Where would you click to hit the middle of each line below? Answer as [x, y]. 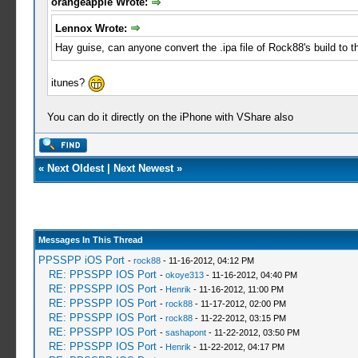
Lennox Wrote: [92, 28]
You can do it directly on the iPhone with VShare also [170, 117]
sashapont [185, 332]
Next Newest [143, 168]
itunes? [69, 83]
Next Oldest [75, 168]
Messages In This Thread [90, 240]
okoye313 [184, 275]
